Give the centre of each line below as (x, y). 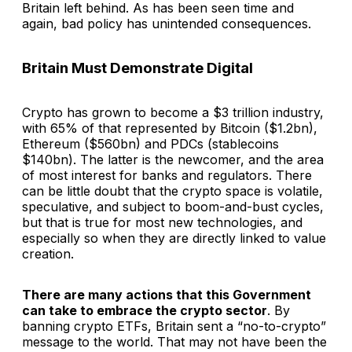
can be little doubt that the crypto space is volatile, (172, 191)
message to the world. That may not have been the (174, 341)
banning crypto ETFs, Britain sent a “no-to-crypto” (174, 326)
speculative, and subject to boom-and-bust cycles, (173, 206)
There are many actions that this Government (167, 294)
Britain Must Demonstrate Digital (137, 68)
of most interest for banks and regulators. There (167, 175)
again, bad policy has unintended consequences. (167, 24)
